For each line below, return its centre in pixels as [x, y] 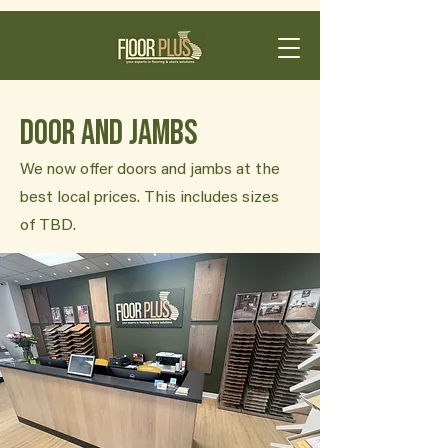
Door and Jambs [109, 133]
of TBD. [48, 226]
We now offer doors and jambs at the [150, 170]
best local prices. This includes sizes [149, 198]
